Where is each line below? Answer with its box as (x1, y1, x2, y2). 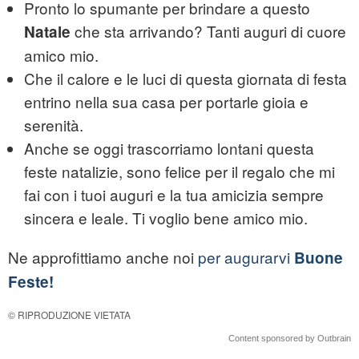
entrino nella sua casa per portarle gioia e (24, 91, 309, 113)
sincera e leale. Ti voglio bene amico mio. (24, 207, 308, 229)
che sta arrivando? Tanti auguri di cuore (71, 20, 346, 42)
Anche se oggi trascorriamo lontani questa (24, 137, 314, 159)
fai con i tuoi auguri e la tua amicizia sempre (24, 184, 324, 206)
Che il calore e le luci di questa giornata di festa (24, 67, 347, 90)
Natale (24, 21, 71, 43)
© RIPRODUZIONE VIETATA (8, 308, 131, 322)
